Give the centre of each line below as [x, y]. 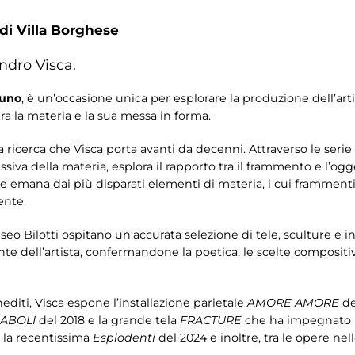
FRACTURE [211, 320]
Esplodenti [124, 337]
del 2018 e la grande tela [108, 320]
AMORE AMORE [293, 302]
